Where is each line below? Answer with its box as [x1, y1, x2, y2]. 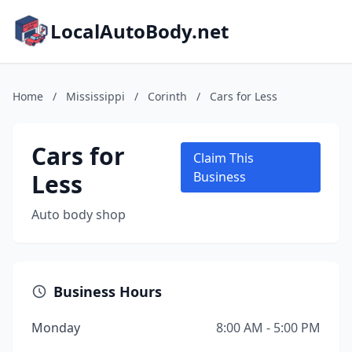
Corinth [148, 89, 187, 104]
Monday [31, 319, 80, 336]
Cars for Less [210, 89, 277, 104]
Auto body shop [31, 206, 126, 223]
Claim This [192, 149, 254, 167]
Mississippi [66, 89, 125, 104]
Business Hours [53, 282, 162, 301]
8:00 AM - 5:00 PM [216, 319, 321, 336]
